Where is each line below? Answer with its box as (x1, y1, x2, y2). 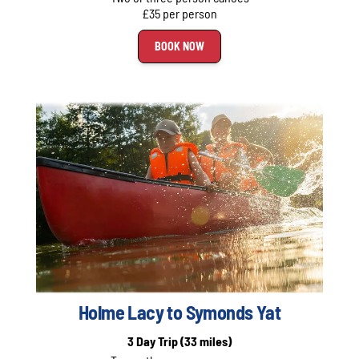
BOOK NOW (155, 39, 204, 54)
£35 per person (142, 6, 217, 22)
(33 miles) (180, 333, 232, 349)
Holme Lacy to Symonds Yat (79, 301, 280, 325)
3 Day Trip (127, 333, 180, 349)
